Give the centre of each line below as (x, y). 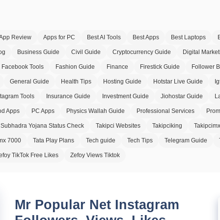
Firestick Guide (160, 67)
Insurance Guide (68, 96)
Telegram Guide (186, 140)
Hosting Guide (122, 82)
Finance (117, 67)
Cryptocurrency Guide (142, 52)
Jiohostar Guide (182, 96)
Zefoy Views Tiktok (95, 155)
